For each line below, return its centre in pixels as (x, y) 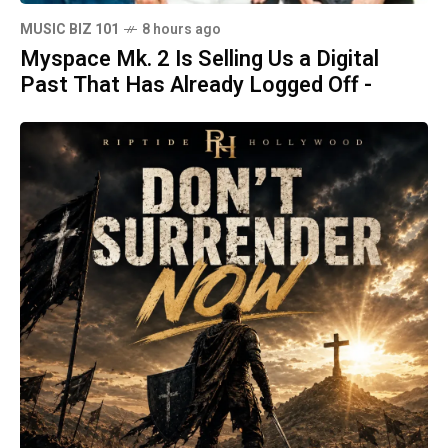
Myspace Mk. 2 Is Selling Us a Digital (199, 59)
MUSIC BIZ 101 (69, 29)
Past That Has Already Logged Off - (196, 85)
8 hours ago (181, 29)
